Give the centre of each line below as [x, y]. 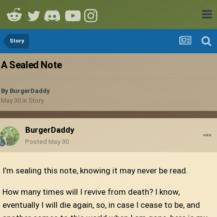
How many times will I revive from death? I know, [91, 192]
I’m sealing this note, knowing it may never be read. [95, 171]
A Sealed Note [31, 65]
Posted [37, 142]
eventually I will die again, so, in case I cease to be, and [101, 205]
